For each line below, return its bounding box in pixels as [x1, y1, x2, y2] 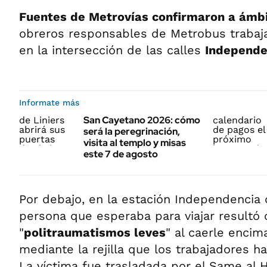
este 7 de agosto [83, 148, 158, 160]
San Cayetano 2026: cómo [83, 114, 200, 126]
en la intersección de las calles [19, 43, 205, 57]
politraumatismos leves [24, 225, 166, 240]
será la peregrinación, [83, 125, 180, 138]
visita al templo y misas [83, 136, 186, 149]
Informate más [19, 98, 79, 107]
